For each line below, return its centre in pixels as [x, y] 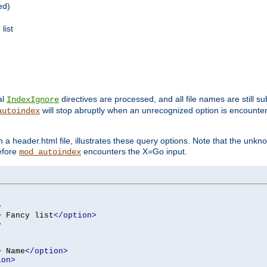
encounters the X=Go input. [134, 151]
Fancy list [27, 215]
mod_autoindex [50, 152]
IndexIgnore [33, 99]
